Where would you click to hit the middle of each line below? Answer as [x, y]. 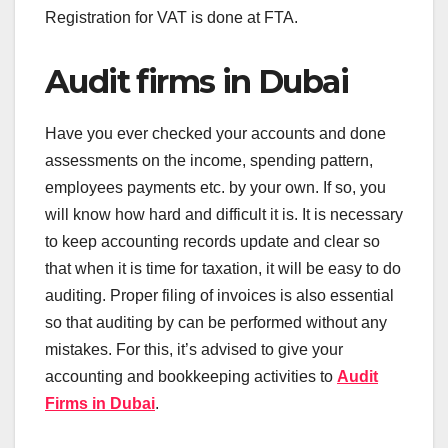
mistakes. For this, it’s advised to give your [194, 350]
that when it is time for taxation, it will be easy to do [223, 269]
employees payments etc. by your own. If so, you [215, 188]
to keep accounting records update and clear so [212, 242]
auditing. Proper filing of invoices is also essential [219, 296]
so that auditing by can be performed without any [216, 323]
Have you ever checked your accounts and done [215, 134]
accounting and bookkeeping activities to [191, 377]
